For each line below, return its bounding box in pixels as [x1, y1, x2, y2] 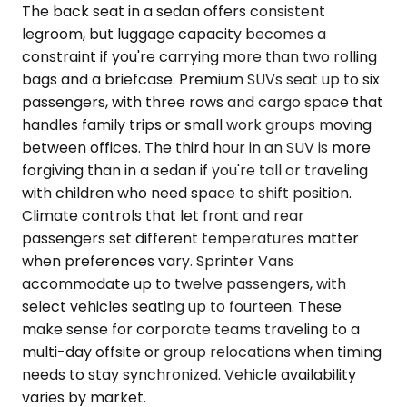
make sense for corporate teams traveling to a [22, 319, 360, 341]
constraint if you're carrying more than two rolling [22, 46, 377, 68]
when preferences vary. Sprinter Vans [22, 251, 293, 273]
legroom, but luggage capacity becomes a [22, 24, 326, 45]
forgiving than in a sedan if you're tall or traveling [22, 160, 368, 182]
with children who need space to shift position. [22, 183, 352, 204]
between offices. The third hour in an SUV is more [22, 137, 371, 159]
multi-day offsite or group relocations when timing [22, 342, 382, 363]
